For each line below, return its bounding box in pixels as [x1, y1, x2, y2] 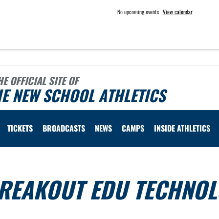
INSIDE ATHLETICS [154, 122, 210, 134]
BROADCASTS [43, 122, 85, 134]
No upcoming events [117, 7, 159, 16]
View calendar [162, 7, 193, 16]
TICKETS [7, 122, 33, 134]
